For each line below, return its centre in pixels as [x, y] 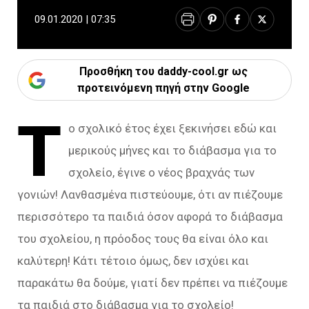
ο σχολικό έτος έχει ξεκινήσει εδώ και [173, 128]
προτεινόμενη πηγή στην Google [163, 88]
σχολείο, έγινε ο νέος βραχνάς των [162, 172]
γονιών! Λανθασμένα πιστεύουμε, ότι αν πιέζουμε [150, 195]
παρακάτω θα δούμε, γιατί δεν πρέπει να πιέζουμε [152, 283]
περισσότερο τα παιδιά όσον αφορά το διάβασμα [150, 217]
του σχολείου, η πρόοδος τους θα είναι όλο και [143, 239]
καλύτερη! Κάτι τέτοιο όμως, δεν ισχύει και [133, 261]
